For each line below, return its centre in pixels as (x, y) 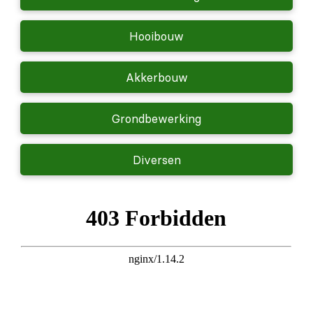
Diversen (156, 160)
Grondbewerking (156, 118)
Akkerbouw (156, 77)
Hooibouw (156, 36)
